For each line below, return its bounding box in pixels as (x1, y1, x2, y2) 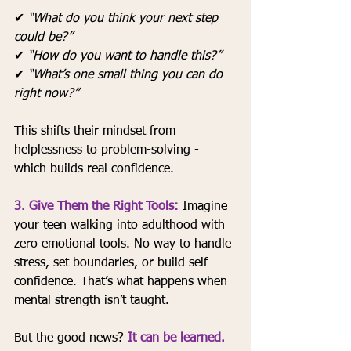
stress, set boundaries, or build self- (14, 257, 212, 270)
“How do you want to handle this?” (28, 50, 221, 63)
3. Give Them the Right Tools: (14, 201, 183, 214)
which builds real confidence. (14, 163, 174, 176)
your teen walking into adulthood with (14, 219, 229, 233)
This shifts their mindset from (14, 125, 179, 139)
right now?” (14, 88, 78, 101)
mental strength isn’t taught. (14, 295, 169, 308)
